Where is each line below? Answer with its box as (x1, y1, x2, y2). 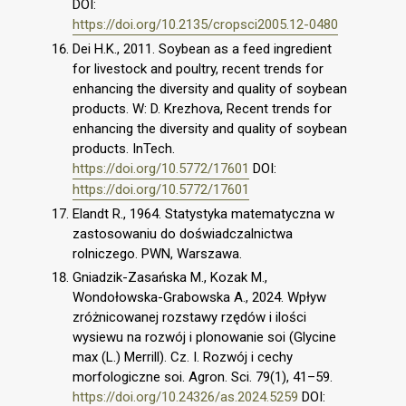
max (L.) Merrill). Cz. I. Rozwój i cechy (72, 348, 293, 365)
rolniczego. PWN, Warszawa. (72, 245, 242, 262)
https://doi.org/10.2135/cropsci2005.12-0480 (72, 16, 338, 34)
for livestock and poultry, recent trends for (72, 61, 324, 77)
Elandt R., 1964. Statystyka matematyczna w (72, 205, 334, 222)
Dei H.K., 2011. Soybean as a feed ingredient (72, 41, 332, 57)
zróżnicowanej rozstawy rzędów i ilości (72, 308, 306, 325)
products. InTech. (72, 140, 175, 157)
